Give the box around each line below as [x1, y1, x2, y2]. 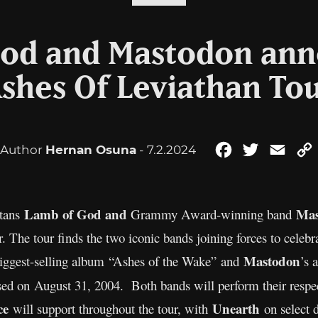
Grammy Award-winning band [127, 205, 296, 223]
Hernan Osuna [45, 143, 136, 157]
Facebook [234, 143, 290, 156]
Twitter [261, 143, 301, 156]
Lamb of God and [24, 204, 127, 224]
